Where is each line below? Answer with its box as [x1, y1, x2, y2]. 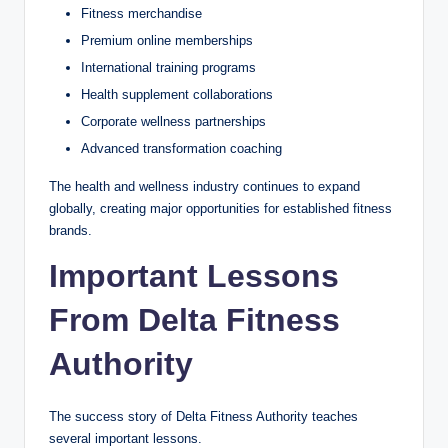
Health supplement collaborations [81, 87, 273, 103]
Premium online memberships [81, 32, 253, 48]
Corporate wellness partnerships [81, 114, 266, 130]
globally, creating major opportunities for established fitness [49, 201, 392, 217]
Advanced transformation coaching [81, 141, 282, 157]
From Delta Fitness [49, 302, 340, 339]
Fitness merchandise [81, 5, 202, 21]
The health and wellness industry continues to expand [49, 179, 360, 195]
